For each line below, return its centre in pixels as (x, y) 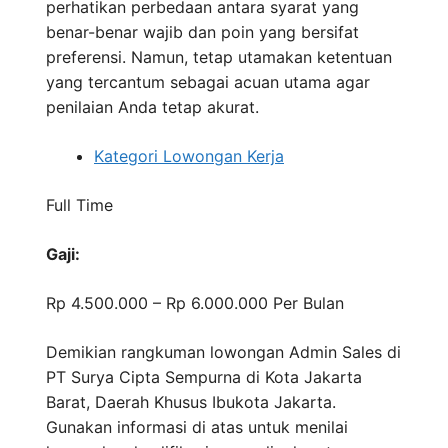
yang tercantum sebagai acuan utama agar (208, 82)
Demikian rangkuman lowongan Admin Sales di (223, 352)
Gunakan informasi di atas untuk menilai (197, 427)
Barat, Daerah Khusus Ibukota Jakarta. (191, 402)
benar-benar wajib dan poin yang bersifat (202, 32)
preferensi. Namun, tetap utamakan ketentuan (219, 57)
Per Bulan (308, 303)
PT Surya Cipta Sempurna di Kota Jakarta (204, 377)
